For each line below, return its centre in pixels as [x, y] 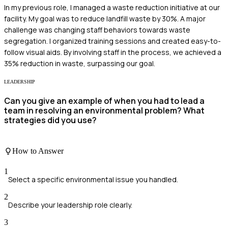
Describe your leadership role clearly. [70, 205]
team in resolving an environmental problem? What [104, 110]
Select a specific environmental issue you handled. [93, 179]
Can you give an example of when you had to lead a [104, 101]
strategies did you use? [50, 120]
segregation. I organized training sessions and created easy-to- [112, 41]
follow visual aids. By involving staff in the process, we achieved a [113, 52]
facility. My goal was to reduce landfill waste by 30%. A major [105, 18]
